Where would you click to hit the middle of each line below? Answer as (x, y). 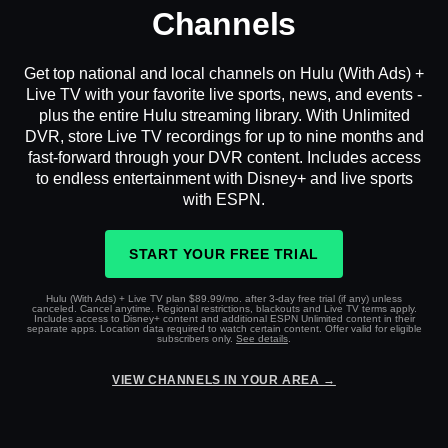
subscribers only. (196, 339)
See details (262, 339)
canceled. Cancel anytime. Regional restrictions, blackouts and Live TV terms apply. (224, 309)
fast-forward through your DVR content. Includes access (224, 158)
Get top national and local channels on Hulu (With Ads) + (224, 74)
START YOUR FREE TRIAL (224, 254)
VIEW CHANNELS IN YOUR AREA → (224, 380)
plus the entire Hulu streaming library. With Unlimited (224, 116)
